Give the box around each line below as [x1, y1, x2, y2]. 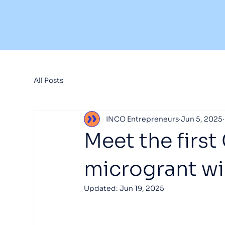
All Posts [34, 75, 64, 85]
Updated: [84, 184, 120, 193]
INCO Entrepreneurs [106, 114, 179, 124]
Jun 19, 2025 [120, 184, 165, 193]
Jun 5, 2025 [181, 114, 223, 124]
